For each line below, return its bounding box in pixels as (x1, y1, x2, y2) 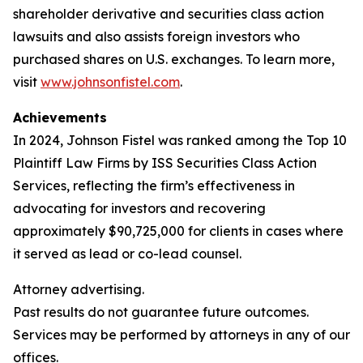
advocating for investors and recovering (13, 200, 266, 216)
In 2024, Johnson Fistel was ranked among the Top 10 (13, 132, 347, 148)
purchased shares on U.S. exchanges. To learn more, (13, 51, 335, 67)
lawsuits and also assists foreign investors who (13, 28, 300, 45)
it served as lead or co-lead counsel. (13, 246, 241, 262)
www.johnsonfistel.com (41, 74, 180, 90)
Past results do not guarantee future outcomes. (13, 304, 309, 320)
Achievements (13, 109, 107, 126)
